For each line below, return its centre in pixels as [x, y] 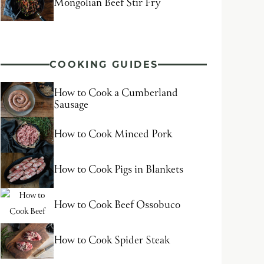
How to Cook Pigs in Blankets [118, 170]
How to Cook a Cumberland [116, 93]
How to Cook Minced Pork [113, 135]
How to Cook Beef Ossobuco [117, 205]
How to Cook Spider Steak [112, 241]
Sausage [71, 105]
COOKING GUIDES [104, 65]
